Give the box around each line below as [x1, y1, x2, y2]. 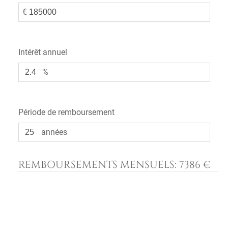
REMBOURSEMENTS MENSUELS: [18, 158, 179, 172]
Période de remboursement [18, 107, 115, 117]
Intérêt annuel [18, 47, 67, 57]
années [41, 127, 67, 137]
